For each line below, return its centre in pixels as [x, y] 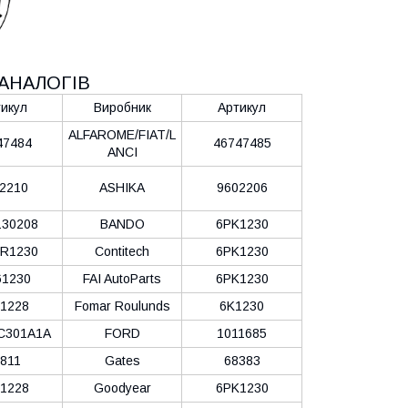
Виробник [122, 107]
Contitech [122, 251]
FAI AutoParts [122, 278]
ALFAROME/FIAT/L [122, 134]
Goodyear [122, 388]
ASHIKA [122, 187]
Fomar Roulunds [122, 306]
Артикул [242, 107]
